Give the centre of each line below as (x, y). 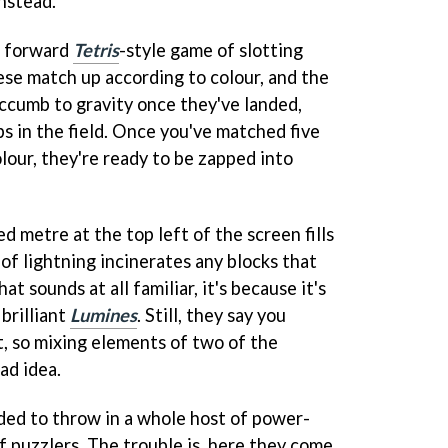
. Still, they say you (211, 314)
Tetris (96, 49)
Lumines (103, 314)
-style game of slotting (211, 49)
